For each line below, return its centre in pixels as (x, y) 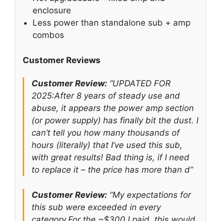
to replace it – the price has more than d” (112, 170)
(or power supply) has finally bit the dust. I (115, 121)
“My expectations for (149, 195)
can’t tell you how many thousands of (106, 133)
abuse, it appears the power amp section (113, 108)
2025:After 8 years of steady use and (106, 96)
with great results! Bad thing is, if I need (110, 158)
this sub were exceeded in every (96, 207)
